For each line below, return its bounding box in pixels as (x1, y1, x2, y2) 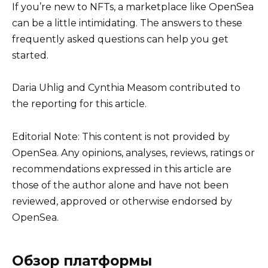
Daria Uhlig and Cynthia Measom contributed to (12, 82, 240, 94)
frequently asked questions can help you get (12, 33, 229, 45)
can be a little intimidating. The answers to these (12, 17, 242, 29)
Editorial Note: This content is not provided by (12, 130, 230, 142)
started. (12, 50, 48, 62)
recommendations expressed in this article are (12, 163, 232, 175)
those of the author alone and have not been (12, 179, 229, 191)
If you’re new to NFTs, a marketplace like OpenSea (12, 1, 254, 13)
